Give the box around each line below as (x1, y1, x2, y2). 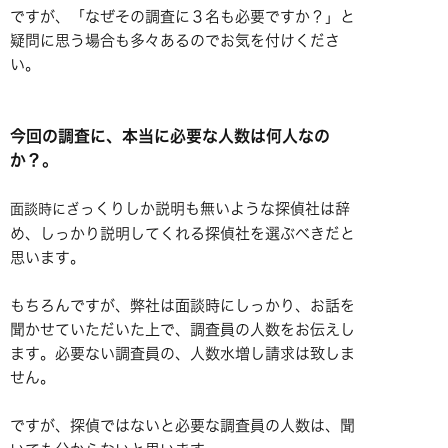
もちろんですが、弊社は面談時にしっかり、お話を (10, 298, 355, 313)
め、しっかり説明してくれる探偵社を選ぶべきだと (10, 226, 355, 241)
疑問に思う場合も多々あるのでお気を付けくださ (10, 33, 340, 48)
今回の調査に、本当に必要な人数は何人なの (10, 128, 330, 144)
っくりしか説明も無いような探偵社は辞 (80, 201, 350, 216)
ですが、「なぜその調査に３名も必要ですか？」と (10, 9, 355, 24)
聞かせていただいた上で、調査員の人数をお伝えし (10, 322, 355, 337)
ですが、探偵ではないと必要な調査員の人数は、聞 (10, 418, 355, 433)
